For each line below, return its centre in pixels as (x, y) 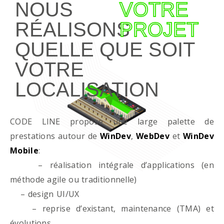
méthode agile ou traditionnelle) (73, 179)
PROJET (159, 29)
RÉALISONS (72, 29)
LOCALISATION (87, 89)
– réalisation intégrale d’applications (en (112, 165)
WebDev (153, 136)
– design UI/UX (45, 194)
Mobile (24, 150)
